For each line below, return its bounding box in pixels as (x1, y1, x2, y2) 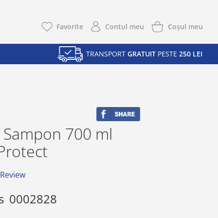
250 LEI (179, 49, 202, 59)
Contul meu (105, 22, 144, 32)
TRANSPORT (86, 49, 127, 59)
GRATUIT (127, 49, 156, 59)
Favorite (56, 22, 83, 32)
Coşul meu (167, 21, 203, 31)
